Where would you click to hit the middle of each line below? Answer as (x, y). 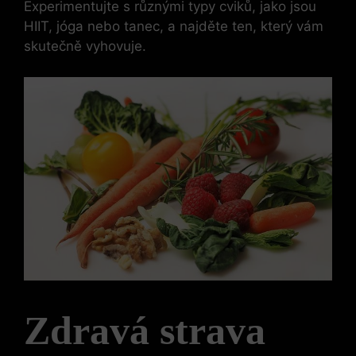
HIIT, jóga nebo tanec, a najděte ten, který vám (174, 27)
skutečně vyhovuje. (85, 46)
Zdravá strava (145, 330)
